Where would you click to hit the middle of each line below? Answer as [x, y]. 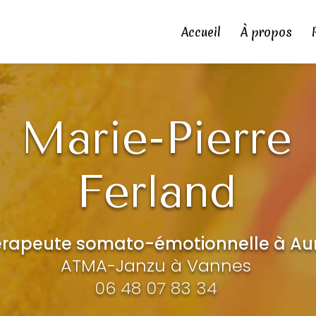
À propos [266, 32]
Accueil [201, 32]
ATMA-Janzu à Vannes [156, 266]
